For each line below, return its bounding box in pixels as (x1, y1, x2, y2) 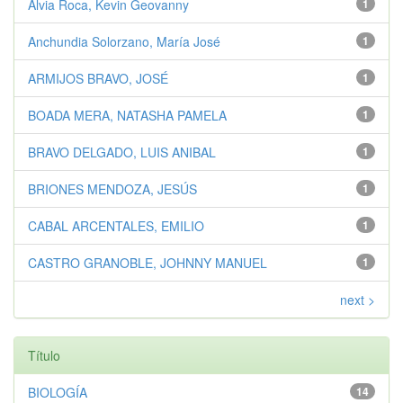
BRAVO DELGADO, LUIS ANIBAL (28, 142, 216, 161)
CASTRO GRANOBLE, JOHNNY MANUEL (28, 253, 267, 272)
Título (28, 345, 60, 364)
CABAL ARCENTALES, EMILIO (28, 216, 204, 235)
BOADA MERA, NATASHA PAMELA (28, 105, 227, 124)
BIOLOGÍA (28, 382, 87, 401)
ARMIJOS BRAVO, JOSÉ (28, 68, 168, 87)
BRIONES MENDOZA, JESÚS (28, 179, 197, 198)
